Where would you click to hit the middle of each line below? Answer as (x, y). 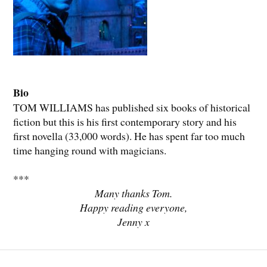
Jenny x (133, 222)
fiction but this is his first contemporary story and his (125, 122)
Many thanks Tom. (133, 193)
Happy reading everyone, (133, 208)
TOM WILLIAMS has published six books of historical (132, 108)
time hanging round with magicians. (90, 150)
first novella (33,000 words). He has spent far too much (129, 136)
